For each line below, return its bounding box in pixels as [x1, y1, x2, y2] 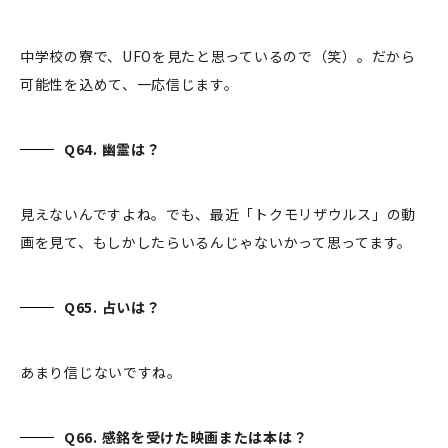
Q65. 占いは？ [64, 297, 164, 318]
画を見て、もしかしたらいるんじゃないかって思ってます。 [20, 232, 416, 253]
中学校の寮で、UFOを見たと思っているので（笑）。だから [20, 46, 416, 67]
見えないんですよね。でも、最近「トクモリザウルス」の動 [20, 204, 416, 225]
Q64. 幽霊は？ [64, 139, 164, 160]
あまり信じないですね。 [20, 362, 182, 383]
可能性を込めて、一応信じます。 [20, 74, 243, 95]
